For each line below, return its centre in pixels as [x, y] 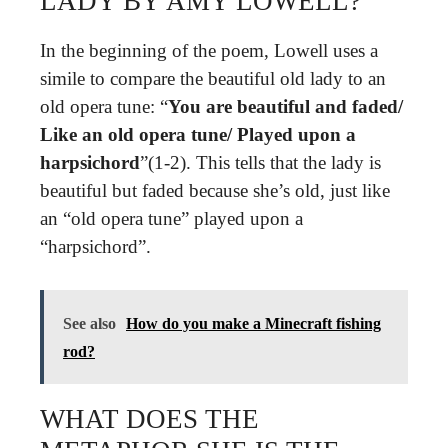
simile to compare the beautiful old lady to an [213, 78]
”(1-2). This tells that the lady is [260, 162]
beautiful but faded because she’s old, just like [215, 190]
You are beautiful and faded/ [285, 106]
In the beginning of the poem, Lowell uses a [209, 50]
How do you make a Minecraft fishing [253, 323]
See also [89, 323]
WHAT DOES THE [149, 418]
